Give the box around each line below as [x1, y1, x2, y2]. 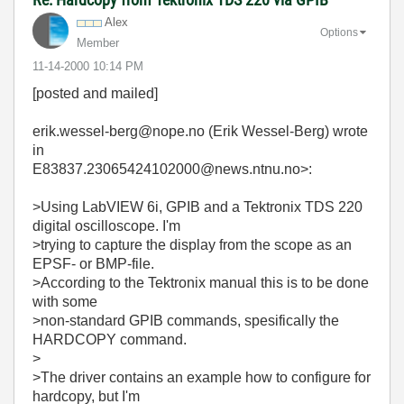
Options [320, 25, 358, 39]
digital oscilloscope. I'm [32, 218, 180, 234]
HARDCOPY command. [32, 332, 187, 347]
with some [32, 294, 97, 309]
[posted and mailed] [32, 86, 158, 101]
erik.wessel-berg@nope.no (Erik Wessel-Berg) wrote [32, 124, 368, 139]
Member [77, 36, 119, 50]
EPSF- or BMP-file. [32, 256, 154, 271]
